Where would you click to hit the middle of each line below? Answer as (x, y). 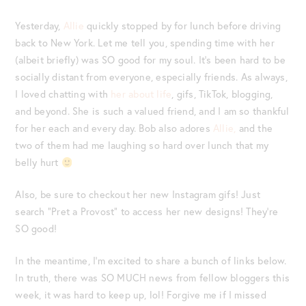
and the (254, 128)
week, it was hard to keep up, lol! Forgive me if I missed (141, 294)
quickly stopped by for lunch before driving (182, 26)
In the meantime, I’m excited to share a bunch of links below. (151, 260)
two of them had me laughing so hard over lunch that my (142, 145)
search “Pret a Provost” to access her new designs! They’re (147, 212)
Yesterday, (39, 26)
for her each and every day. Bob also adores (114, 128)
